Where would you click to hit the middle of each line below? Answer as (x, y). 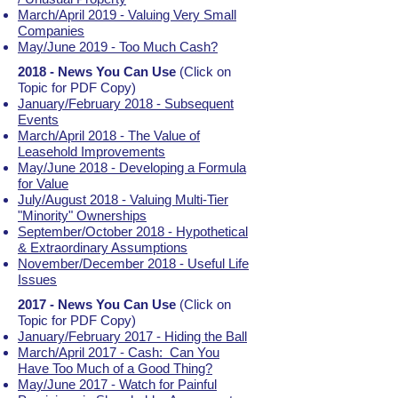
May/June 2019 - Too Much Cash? (118, 47)
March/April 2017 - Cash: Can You (119, 352)
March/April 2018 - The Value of (109, 135)
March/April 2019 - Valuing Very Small (127, 15)
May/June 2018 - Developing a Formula (132, 167)
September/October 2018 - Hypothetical (133, 231)
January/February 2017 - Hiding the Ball (132, 336)
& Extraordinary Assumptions (103, 247)
